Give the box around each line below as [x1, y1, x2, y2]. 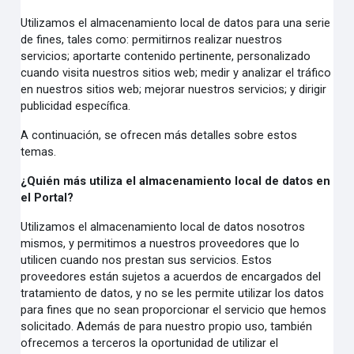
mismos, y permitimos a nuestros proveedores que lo [21, 236, 300, 250]
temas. [21, 145, 57, 159]
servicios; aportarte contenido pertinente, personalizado [21, 49, 311, 63]
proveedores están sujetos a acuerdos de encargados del [21, 269, 322, 284]
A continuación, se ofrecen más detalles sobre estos [21, 128, 298, 142]
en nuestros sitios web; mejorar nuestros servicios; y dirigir [21, 82, 327, 96]
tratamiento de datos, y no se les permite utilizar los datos [21, 286, 325, 300]
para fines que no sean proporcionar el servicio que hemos [21, 303, 327, 317]
